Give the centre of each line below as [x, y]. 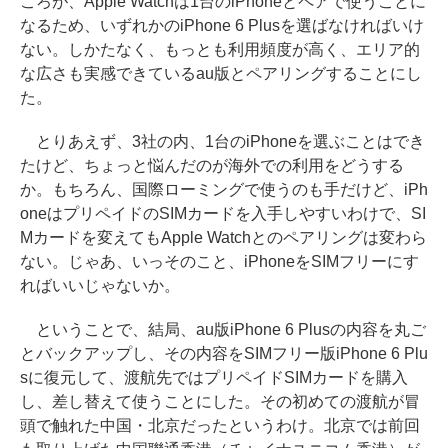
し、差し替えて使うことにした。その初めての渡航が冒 [220, 401]
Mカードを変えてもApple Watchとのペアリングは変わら [223, 237]
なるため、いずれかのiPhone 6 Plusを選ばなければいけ [222, 25]
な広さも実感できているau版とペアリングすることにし [221, 73]
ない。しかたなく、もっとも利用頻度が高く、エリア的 [220, 49]
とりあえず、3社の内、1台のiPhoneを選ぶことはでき [222, 141]
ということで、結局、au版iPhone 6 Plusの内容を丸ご [223, 329]
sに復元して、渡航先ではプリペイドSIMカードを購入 [214, 377]
